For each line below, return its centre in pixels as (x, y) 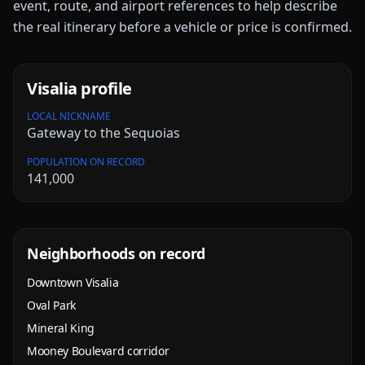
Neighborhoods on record (116, 253)
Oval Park (51, 305)
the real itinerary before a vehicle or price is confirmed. (182, 27)
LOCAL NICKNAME (69, 116)
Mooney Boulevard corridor (98, 351)
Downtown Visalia (73, 282)
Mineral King (61, 328)
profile (104, 88)
